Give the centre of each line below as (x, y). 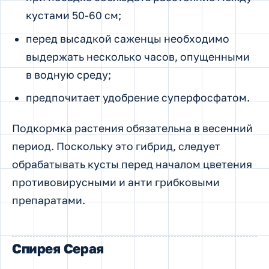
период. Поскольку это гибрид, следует (116, 147)
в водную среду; (68, 74)
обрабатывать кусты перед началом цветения (132, 165)
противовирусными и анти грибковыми (116, 183)
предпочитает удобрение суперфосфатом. (138, 98)
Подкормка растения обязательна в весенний (132, 128)
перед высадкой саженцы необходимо (127, 38)
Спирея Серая (58, 248)
